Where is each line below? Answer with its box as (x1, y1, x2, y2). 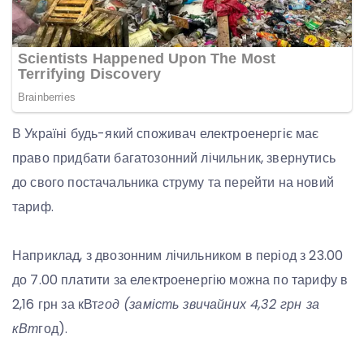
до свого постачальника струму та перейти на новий (12, 173, 334, 193)
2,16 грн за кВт (12, 295, 98, 314)
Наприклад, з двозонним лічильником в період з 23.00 (12, 246, 344, 266)
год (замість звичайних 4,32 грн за (97, 295, 319, 314)
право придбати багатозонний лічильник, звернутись (12, 149, 336, 168)
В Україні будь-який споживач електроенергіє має (12, 124, 319, 144)
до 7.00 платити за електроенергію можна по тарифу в (12, 271, 349, 290)
